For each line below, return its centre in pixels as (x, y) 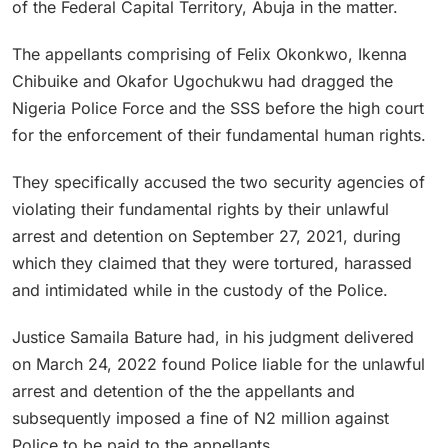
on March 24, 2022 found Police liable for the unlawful (218, 363)
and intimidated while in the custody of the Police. (200, 289)
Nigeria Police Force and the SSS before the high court (218, 107)
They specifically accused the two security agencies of (218, 181)
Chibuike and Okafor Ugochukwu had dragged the (202, 80)
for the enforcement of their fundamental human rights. (219, 134)
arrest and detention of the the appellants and (183, 390)
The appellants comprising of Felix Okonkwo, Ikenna (209, 53)
